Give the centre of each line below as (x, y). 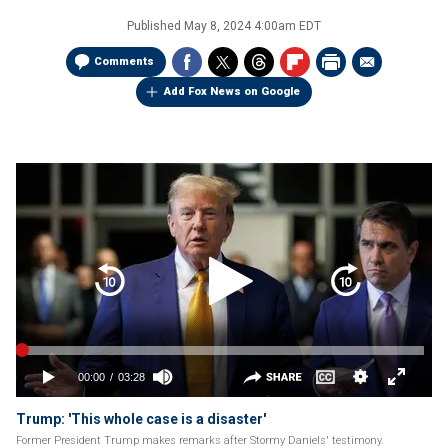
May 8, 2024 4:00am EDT (252, 26)
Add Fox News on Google (232, 91)
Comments (124, 61)
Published (155, 26)
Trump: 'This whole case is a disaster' (141, 419)
